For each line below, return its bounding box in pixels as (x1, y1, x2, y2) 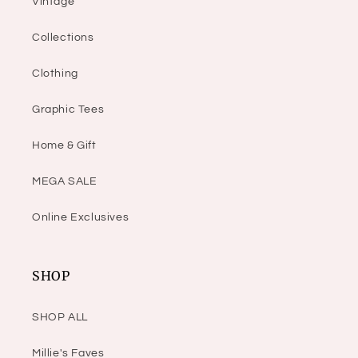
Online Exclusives (32, 212, 129, 224)
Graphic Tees (32, 104, 105, 116)
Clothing (32, 68, 78, 80)
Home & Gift (32, 140, 97, 152)
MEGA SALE (32, 176, 97, 188)
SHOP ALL (32, 312, 88, 324)
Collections (32, 32, 94, 44)
